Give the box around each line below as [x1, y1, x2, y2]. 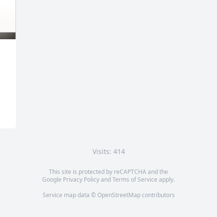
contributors [140, 191, 175, 199]
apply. [157, 175, 175, 184]
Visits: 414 [92, 147, 125, 156]
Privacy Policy [63, 175, 99, 184]
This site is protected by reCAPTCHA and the [49, 168, 168, 176]
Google [42, 175, 63, 184]
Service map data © [42, 191, 97, 199]
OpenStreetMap [97, 191, 140, 199]
